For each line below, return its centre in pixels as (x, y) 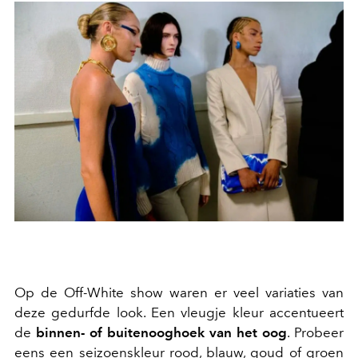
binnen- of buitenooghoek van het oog (161, 332)
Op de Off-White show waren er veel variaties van (179, 292)
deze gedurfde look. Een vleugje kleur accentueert (179, 312)
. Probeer (315, 332)
